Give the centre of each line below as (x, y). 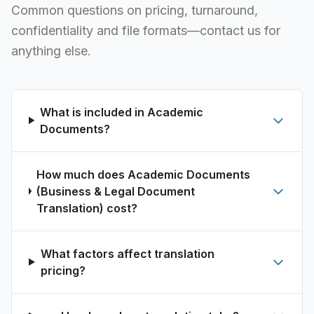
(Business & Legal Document (116, 191)
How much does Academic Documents (144, 174)
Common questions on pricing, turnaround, (135, 10)
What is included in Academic (122, 112)
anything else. (51, 50)
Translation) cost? (87, 208)
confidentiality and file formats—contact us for (146, 30)
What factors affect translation (127, 253)
